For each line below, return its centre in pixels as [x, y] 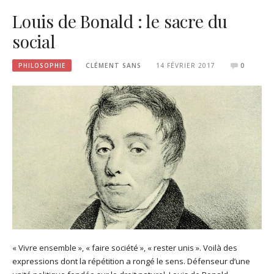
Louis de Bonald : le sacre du [120, 21]
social [34, 41]
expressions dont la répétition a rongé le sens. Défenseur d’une [131, 261]
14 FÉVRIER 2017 [185, 65]
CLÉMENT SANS [114, 65]
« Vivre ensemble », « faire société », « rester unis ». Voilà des [125, 247]
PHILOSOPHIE [42, 65]
